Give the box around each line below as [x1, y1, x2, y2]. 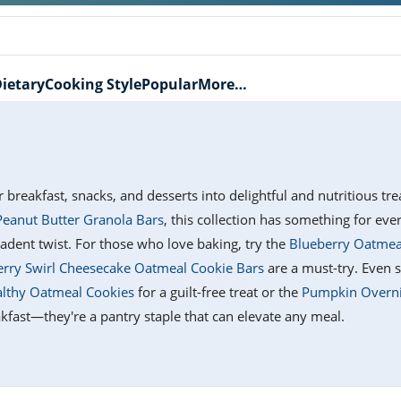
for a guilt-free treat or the [134, 283, 302, 302]
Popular [141, 74, 198, 95]
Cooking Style [45, 74, 141, 95]
